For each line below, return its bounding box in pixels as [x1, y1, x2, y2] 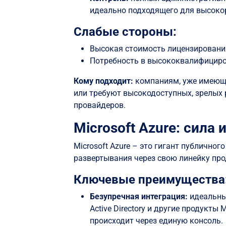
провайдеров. [74, 100, 126, 110]
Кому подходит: [74, 76, 136, 86]
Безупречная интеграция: [90, 192, 190, 202]
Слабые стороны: [74, 25, 177, 39]
